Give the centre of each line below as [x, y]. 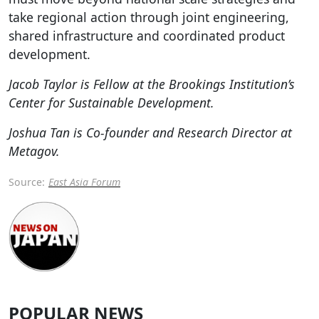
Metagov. [34, 151]
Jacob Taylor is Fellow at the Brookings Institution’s [152, 84]
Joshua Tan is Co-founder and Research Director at [150, 132]
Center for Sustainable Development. [111, 102]
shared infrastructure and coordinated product [147, 35]
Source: [27, 182]
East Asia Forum [84, 182]
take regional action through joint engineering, [149, 17]
